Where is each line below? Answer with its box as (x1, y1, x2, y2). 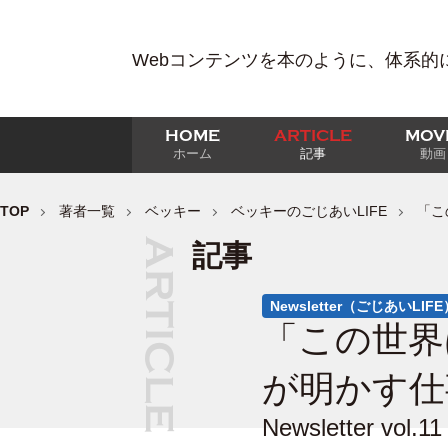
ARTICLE (273, 127, 352, 145)
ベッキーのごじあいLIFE (231, 203, 387, 219)
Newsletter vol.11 (262, 414, 442, 441)
